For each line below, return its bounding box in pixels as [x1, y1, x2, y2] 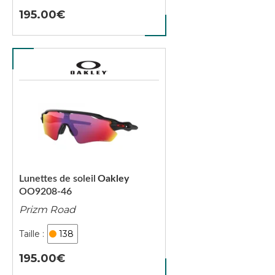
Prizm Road [19, 204, 76, 215]
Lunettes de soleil [19, 174, 96, 184]
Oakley [98, 174, 129, 184]
